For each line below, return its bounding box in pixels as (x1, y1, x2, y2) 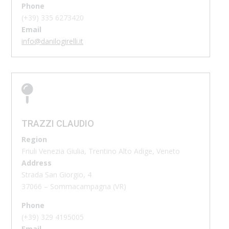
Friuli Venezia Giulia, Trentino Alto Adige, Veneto (21, 146, 180, 156)
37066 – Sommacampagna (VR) (21, 181, 127, 191)
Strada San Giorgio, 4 (21, 169, 92, 179)
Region (21, 134, 48, 144)
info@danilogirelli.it (21, 36, 84, 46)
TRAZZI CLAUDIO (21, 118, 95, 129)
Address (21, 157, 52, 168)
